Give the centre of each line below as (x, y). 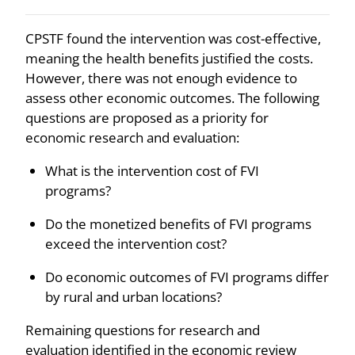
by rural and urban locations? (134, 297)
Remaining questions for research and (143, 330)
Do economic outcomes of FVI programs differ (187, 277)
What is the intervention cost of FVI (152, 171)
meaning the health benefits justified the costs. (169, 59)
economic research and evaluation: (132, 138)
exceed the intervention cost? (136, 244)
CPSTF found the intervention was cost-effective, (173, 39)
